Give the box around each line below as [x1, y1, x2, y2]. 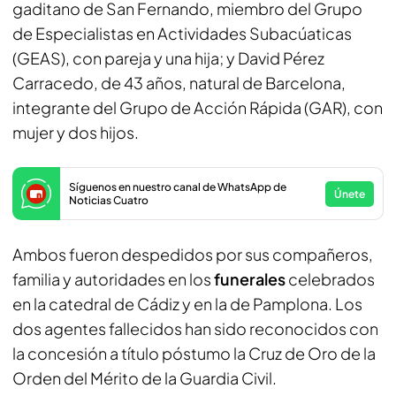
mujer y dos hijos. [12, 122, 139, 142]
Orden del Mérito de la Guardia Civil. [12, 368, 277, 388]
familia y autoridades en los [12, 269, 214, 289]
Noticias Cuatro [69, 194, 148, 207]
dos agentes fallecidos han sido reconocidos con [12, 318, 378, 339]
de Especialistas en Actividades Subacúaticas [12, 23, 352, 43]
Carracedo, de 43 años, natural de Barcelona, [12, 72, 346, 93]
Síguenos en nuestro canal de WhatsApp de [69, 180, 286, 194]
